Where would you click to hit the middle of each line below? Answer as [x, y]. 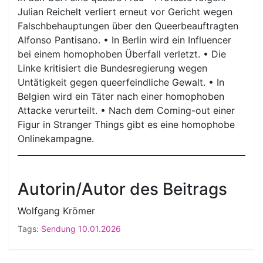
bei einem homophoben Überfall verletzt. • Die [122, 54]
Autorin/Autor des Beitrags [122, 189]
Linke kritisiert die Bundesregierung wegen [112, 68]
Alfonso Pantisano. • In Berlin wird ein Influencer [124, 40]
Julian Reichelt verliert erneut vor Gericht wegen [125, 11]
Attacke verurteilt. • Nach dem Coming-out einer [126, 110]
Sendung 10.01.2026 [81, 228]
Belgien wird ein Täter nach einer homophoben [121, 96]
